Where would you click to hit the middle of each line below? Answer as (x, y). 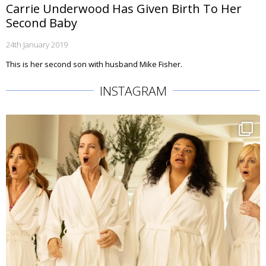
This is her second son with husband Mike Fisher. (94, 64)
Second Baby (42, 23)
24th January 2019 (37, 45)
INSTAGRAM (133, 91)
